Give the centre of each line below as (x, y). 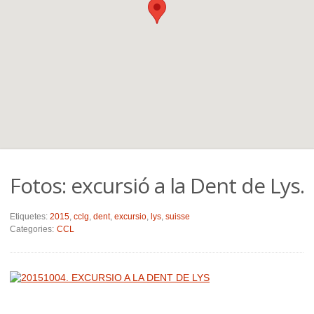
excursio (130, 217)
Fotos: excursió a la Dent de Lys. (157, 185)
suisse (178, 217)
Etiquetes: (30, 217)
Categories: (33, 229)
